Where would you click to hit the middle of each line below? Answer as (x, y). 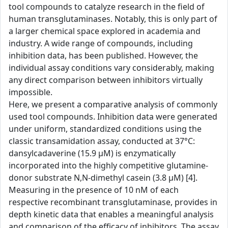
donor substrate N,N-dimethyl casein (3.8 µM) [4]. (103, 178)
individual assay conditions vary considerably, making (111, 68)
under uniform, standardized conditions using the (105, 129)
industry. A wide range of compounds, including (101, 43)
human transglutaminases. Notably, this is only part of (113, 19)
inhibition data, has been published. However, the (103, 55)
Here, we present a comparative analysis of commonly (113, 104)
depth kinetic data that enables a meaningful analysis (111, 214)
